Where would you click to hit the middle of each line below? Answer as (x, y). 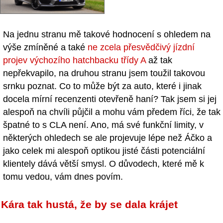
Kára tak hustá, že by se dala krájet (89, 204)
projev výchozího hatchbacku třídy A (74, 60)
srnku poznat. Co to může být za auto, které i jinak (102, 86)
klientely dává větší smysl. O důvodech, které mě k (104, 164)
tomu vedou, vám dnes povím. (63, 176)
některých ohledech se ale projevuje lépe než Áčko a (108, 138)
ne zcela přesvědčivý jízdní (141, 47)
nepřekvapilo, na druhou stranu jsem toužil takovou (104, 73)
